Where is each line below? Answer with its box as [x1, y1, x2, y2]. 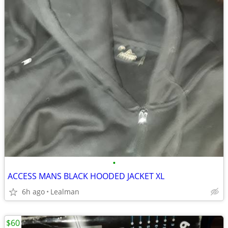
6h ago [22, 187, 45, 196]
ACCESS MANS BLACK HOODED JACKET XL [8, 170, 164, 182]
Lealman [50, 187, 79, 196]
